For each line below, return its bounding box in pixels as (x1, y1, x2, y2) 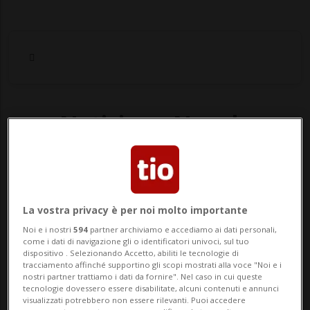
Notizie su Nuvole (60, 108, 250, 138)
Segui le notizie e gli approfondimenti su (39, 161, 271, 179)
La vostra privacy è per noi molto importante (23, 203, 248, 217)
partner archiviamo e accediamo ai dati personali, (88, 224, 277, 235)
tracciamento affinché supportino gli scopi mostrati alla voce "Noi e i (23, 259, 282, 271)
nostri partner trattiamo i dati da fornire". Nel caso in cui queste (23, 271, 263, 282)
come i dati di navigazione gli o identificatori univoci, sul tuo (23, 236, 250, 247)
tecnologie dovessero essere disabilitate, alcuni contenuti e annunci (23, 283, 280, 294)
